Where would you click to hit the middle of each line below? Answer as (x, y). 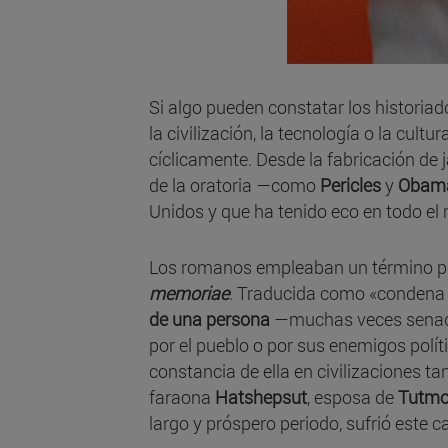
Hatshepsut (261, 397)
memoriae (189, 293)
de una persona (209, 319)
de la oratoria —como (234, 185)
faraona (182, 397)
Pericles (350, 185)
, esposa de (352, 397)
